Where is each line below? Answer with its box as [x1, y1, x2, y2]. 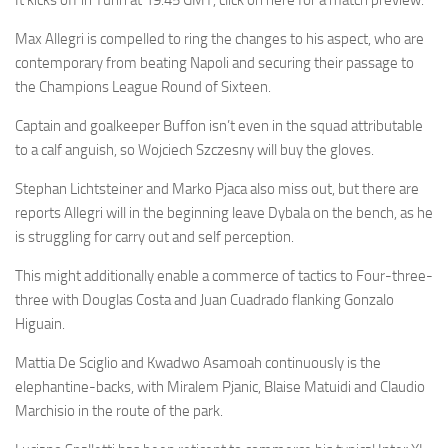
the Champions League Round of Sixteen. [15, 78, 271, 96]
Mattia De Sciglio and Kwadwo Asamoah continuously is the [15, 354, 381, 372]
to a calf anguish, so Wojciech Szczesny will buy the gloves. [15, 141, 374, 159]
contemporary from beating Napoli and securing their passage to [15, 54, 414, 72]
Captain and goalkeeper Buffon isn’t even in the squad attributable [15, 117, 423, 135]
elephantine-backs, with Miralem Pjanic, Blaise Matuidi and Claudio [15, 378, 425, 396]
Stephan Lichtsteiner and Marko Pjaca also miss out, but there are [15, 180, 419, 198]
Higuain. [15, 315, 65, 333]
